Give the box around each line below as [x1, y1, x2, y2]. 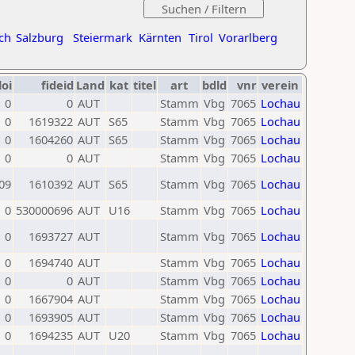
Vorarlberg [219, 29, 277, 45]
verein [261, 77, 299, 93]
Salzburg [16, 29, 63, 45]
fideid [41, 77, 74, 93]
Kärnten [139, 29, 181, 45]
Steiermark [73, 29, 132, 45]
